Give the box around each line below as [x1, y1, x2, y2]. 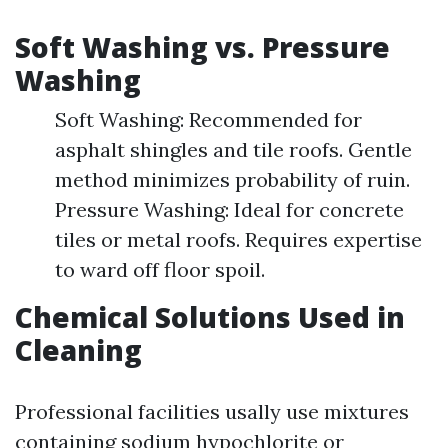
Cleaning [15, 331, 142, 369]
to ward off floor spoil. [55, 257, 265, 282]
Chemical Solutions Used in [15, 298, 405, 336]
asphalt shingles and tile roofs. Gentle [55, 137, 412, 162]
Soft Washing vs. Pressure [15, 28, 390, 66]
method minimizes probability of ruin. [55, 167, 410, 192]
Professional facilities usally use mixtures [15, 399, 409, 424]
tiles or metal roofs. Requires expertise [55, 227, 422, 252]
